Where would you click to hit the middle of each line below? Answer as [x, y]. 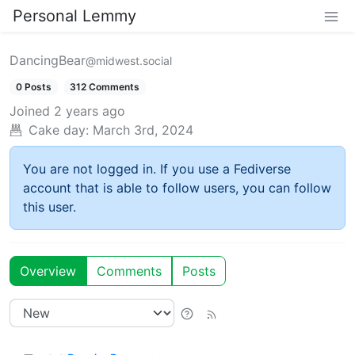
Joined [30, 111]
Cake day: [59, 130]
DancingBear [48, 60]
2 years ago [90, 111]
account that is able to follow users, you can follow [177, 188]
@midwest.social [129, 61]
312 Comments [105, 87]
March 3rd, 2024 [143, 130]
